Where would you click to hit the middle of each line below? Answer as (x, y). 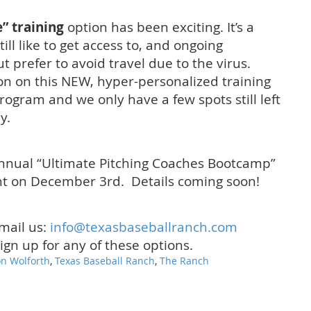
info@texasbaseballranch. (131, 227)
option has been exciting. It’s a (161, 27)
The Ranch (184, 261)
